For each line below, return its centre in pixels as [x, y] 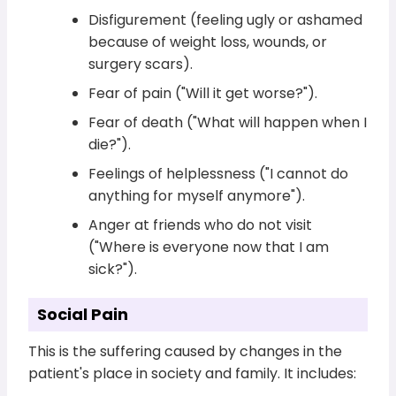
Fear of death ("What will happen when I [228, 122]
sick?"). [113, 269]
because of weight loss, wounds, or [208, 42]
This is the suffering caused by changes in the [186, 351]
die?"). [110, 144]
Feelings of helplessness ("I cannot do [219, 173]
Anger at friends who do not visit [201, 225]
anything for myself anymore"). [197, 195]
